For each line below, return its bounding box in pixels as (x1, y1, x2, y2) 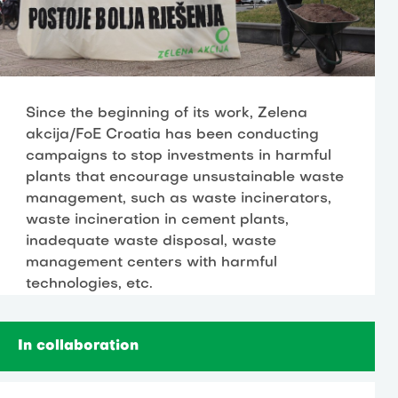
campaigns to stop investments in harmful (26, 149, 332, 164)
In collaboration (18, 339, 139, 354)
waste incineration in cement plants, (26, 213, 290, 228)
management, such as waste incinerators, (26, 192, 332, 207)
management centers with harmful (26, 256, 278, 271)
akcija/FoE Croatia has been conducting (26, 128, 320, 143)
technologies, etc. (26, 277, 154, 292)
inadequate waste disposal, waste (26, 235, 277, 250)
